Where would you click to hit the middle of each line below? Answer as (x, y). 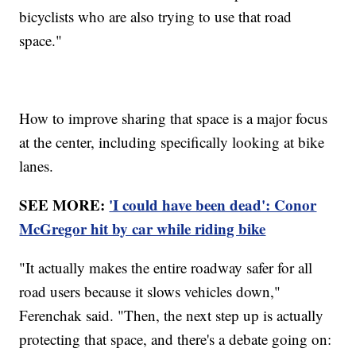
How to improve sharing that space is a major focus (174, 118)
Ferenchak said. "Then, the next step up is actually (172, 315)
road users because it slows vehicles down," (150, 291)
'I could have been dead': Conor (213, 204)
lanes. (37, 165)
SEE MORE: (64, 204)
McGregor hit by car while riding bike (143, 228)
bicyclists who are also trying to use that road (156, 16)
